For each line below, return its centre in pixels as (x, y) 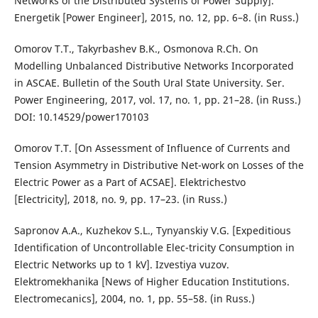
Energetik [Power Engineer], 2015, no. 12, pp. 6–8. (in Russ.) (156, 18)
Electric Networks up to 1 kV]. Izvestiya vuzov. (121, 265)
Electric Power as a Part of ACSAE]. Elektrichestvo (130, 182)
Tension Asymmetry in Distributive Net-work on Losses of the (159, 165)
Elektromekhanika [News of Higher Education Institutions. (152, 282)
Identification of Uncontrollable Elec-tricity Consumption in (154, 248)
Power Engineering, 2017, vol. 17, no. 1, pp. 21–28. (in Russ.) (157, 100)
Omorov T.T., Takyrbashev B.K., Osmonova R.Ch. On (136, 49)
